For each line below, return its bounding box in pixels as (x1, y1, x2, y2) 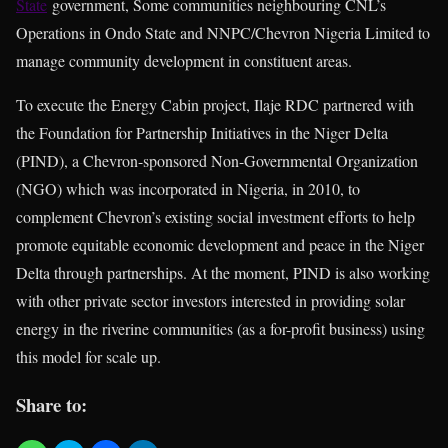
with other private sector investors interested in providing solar (16, 289, 405, 311)
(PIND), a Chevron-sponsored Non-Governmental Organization (16, 149, 418, 171)
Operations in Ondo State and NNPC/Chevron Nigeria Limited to (16, 21, 430, 43)
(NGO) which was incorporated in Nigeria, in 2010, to (16, 177, 360, 199)
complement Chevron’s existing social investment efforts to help (16, 205, 415, 227)
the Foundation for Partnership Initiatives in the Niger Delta (16, 121, 388, 143)
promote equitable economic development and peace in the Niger (16, 233, 424, 255)
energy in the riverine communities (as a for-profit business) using (16, 317, 425, 339)
